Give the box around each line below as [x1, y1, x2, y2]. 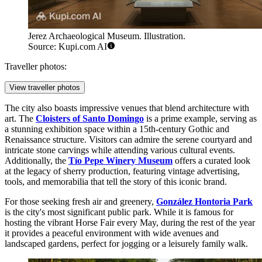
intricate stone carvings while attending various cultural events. [5, 145, 235, 156]
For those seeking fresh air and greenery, [5, 196, 156, 207]
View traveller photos [9, 83, 80, 92]
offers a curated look [173, 156, 250, 166]
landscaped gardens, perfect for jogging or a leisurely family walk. [5, 239, 248, 249]
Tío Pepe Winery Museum [68, 156, 173, 166]
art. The [5, 113, 36, 124]
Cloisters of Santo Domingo [36, 113, 144, 124]
